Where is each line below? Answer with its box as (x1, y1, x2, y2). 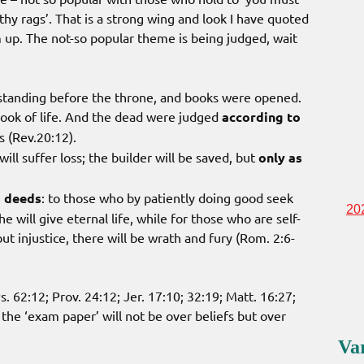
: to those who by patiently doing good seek (41, 188, 293, 206)
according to (222, 107, 301, 125)
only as (258, 148, 302, 166)
